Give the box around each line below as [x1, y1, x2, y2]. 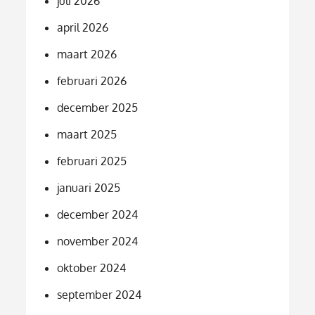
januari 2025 [57, 180, 121, 195]
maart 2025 [57, 127, 117, 141]
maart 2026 [57, 46, 117, 61]
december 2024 [57, 207, 139, 221]
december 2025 [57, 100, 139, 115]
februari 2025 [57, 153, 127, 168]
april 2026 [57, 20, 109, 34]
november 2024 [57, 233, 139, 248]
